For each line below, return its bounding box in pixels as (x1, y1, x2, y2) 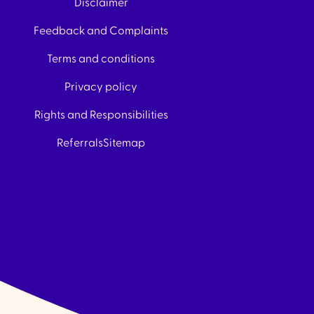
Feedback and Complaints (34, 25, 168, 37)
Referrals (57, 137, 103, 149)
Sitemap (103, 137, 145, 149)
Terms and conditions (47, 53, 155, 65)
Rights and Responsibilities (34, 109, 168, 121)
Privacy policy (64, 81, 137, 93)
